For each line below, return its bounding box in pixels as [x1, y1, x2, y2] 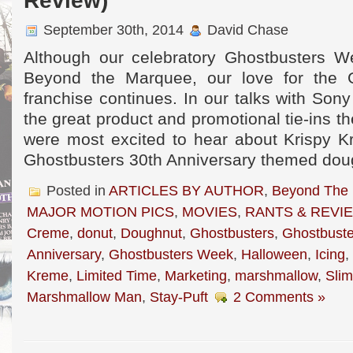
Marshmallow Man [27, 288, 142, 305]
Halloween [241, 246, 307, 262]
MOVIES [182, 203, 237, 220]
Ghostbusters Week [109, 246, 233, 262]
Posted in [43, 182, 109, 199]
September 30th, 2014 [39, 21, 188, 38]
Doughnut [121, 225, 182, 241]
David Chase [203, 21, 288, 38]
